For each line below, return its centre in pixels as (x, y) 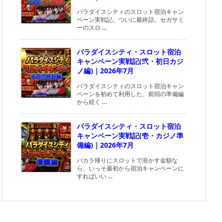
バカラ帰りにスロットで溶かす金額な (127, 160)
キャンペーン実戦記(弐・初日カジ (130, 61)
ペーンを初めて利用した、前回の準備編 (130, 94)
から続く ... (92, 102)
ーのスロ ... (92, 28)
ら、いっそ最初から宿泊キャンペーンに (130, 168)
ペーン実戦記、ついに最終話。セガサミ (130, 20)
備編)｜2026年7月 (105, 145)
